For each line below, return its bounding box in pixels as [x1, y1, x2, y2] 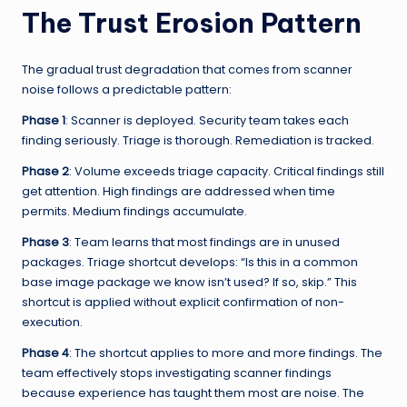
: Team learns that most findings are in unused [69, 233, 340, 250]
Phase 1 [22, 112, 65, 128]
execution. [22, 313, 83, 330]
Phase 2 [22, 163, 69, 179]
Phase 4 [22, 344, 69, 361]
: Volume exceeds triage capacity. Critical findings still [69, 163, 384, 179]
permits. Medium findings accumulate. [22, 203, 247, 219]
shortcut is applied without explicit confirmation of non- [22, 293, 344, 310]
